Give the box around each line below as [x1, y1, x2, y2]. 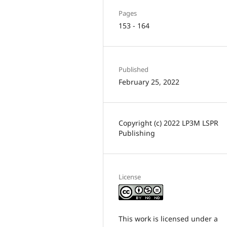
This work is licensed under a [119, 213, 218, 223]
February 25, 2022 [119, 77, 179, 87]
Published [119, 64, 148, 74]
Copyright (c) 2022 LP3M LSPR [119, 118, 218, 128]
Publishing [119, 128, 155, 138]
